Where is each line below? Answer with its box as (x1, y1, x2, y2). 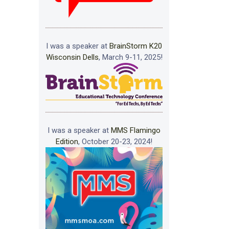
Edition (56, 137, 78, 147)
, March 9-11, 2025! (98, 53, 163, 62)
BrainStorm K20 (109, 41, 162, 51)
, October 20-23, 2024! (78, 137, 152, 147)
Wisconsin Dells (45, 53, 99, 62)
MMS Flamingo (111, 126, 161, 135)
